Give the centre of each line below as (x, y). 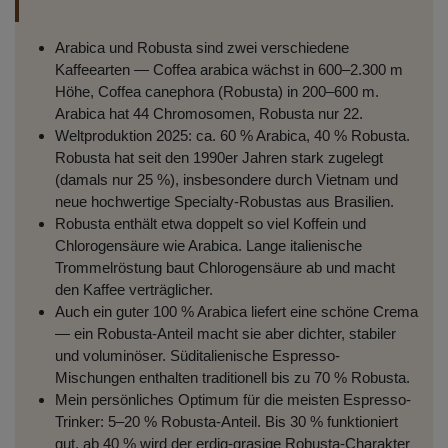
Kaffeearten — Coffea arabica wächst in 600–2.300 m (229, 69)
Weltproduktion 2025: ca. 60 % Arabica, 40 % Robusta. (232, 135)
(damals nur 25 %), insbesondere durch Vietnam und (226, 179)
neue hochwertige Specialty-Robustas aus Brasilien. (224, 201)
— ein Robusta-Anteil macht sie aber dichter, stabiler (225, 333)
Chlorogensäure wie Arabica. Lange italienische (208, 245)
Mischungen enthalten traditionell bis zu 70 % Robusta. (232, 377)
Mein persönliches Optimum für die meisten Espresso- (233, 399)
